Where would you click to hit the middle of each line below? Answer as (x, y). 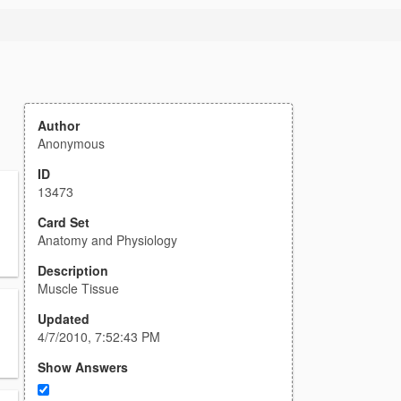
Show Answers (83, 367)
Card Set (64, 222)
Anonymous (71, 143)
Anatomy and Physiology (107, 240)
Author (59, 125)
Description (73, 270)
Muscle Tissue (78, 288)
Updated (64, 319)
